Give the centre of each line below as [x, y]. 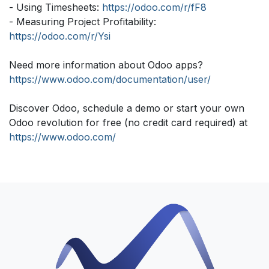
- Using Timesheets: [56, 8]
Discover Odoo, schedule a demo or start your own [127, 108]
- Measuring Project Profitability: [83, 22]
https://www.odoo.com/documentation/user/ [110, 80]
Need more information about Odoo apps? [106, 65]
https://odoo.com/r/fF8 [154, 8]
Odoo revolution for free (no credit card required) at [128, 123]
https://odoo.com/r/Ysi [60, 36]
